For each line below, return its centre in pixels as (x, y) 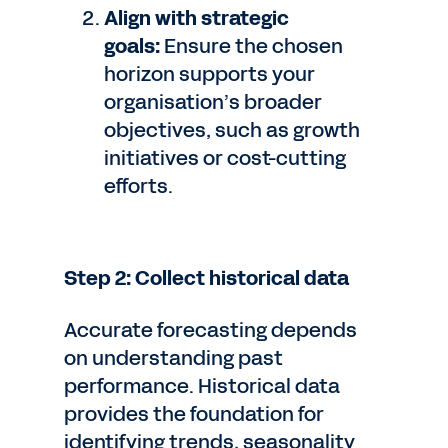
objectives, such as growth (232, 130)
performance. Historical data (202, 386)
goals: (132, 46)
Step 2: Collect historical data (206, 278)
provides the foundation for (194, 414)
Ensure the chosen (251, 46)
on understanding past (173, 358)
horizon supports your (209, 74)
